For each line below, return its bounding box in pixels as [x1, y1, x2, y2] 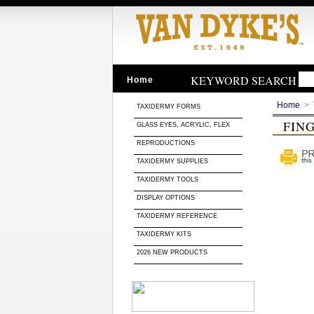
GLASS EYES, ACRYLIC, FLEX [137, 121, 232, 128]
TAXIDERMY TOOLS [137, 176, 198, 183]
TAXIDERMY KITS [137, 231, 191, 238]
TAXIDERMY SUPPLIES [137, 158, 208, 165]
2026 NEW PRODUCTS [137, 249, 210, 256]
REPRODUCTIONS [137, 139, 195, 146]
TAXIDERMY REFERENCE [137, 212, 217, 219]
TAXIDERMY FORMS [137, 103, 203, 110]
